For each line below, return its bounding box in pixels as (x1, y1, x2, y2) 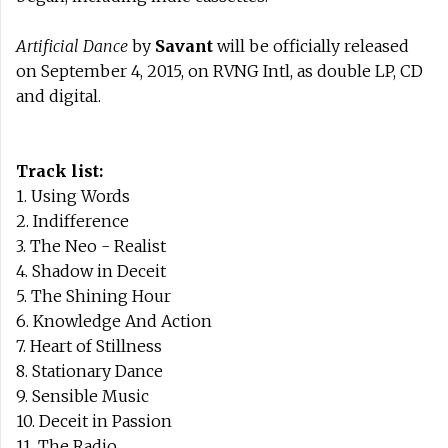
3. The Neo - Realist (16, 235, 166, 256)
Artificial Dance (16, 35, 128, 56)
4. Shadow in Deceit (16, 260, 166, 281)
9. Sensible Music (16, 385, 149, 406)
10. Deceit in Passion (16, 410, 172, 431)
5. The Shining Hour (16, 285, 171, 306)
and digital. (16, 85, 101, 106)
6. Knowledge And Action (16, 310, 212, 331)
